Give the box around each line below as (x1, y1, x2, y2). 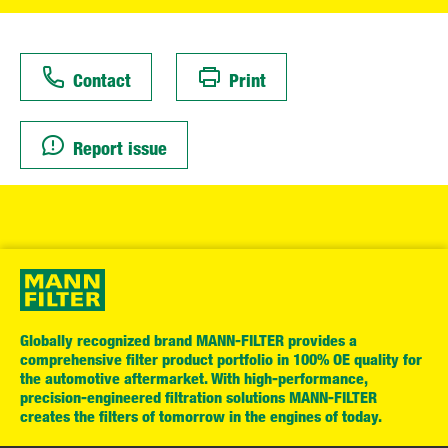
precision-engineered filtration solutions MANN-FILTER (20, 387, 377, 407)
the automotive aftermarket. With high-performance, (20, 368, 367, 388)
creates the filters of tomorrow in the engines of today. (20, 406, 382, 426)
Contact (73, 68, 131, 91)
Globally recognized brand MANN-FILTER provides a (20, 330, 357, 350)
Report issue (73, 136, 167, 159)
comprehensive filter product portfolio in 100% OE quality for (20, 349, 422, 369)
